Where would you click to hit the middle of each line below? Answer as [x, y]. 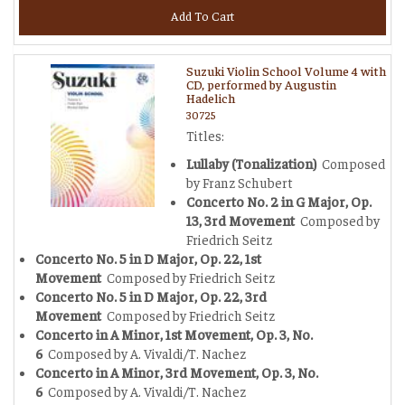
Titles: [205, 135]
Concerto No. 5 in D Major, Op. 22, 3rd [151, 296]
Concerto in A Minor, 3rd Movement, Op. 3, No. [177, 372]
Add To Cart [202, 15]
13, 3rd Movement [242, 220]
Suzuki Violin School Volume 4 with [286, 71]
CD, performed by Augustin [261, 84]
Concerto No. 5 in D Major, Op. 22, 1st [148, 258]
